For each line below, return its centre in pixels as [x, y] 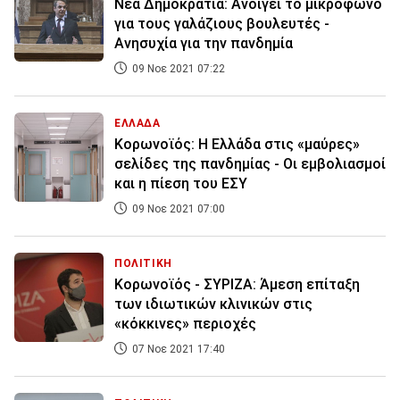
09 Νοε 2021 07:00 [177, 209]
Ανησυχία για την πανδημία [204, 44]
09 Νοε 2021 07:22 [177, 69]
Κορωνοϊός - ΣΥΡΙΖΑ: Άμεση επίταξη [237, 285]
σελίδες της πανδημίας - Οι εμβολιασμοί [250, 164]
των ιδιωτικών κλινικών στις [213, 304]
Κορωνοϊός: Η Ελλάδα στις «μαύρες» [237, 145]
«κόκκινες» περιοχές [185, 324]
